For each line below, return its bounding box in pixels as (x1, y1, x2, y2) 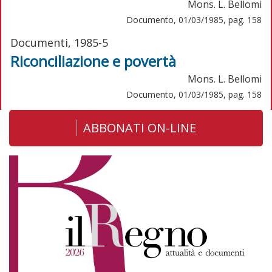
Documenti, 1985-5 (10, 35, 108, 50)
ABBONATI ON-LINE (83, 119, 196, 136)
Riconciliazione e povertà (10, 50, 176, 71)
